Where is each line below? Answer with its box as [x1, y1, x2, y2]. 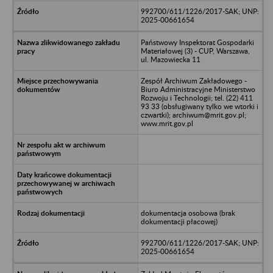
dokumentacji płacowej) [140, 216, 218, 226]
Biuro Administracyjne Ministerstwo [140, 84, 255, 94]
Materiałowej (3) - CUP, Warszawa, [140, 46, 250, 55]
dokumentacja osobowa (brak [140, 208, 235, 218]
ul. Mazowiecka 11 [140, 54, 200, 64]
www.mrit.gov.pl [140, 118, 193, 128]
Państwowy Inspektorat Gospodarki [140, 37, 254, 47]
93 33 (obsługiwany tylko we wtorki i [140, 101, 258, 111]
